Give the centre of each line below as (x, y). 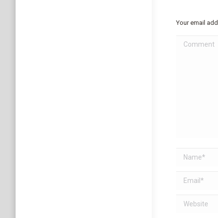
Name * (189, 154)
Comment (192, 42)
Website (191, 201)
